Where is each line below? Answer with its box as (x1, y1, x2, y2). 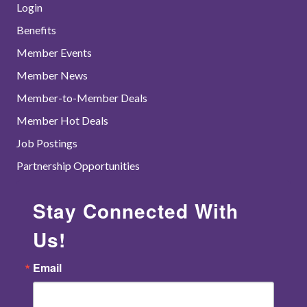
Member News (16, 69, 88, 82)
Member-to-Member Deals (16, 91, 147, 104)
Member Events (16, 46, 92, 59)
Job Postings (16, 136, 77, 149)
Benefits (16, 23, 56, 36)
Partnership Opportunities (16, 159, 140, 172)
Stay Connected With (33, 197, 238, 225)
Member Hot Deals (16, 114, 108, 127)
